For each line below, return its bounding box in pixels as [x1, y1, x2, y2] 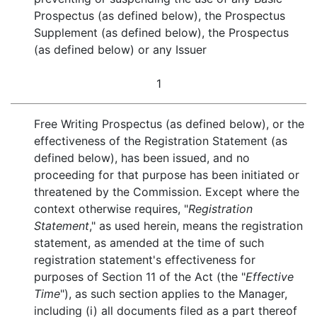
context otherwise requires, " [34, 202, 189, 216]
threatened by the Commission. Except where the [34, 185, 300, 199]
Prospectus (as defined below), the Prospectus [34, 8, 286, 23]
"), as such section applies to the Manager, [60, 287, 288, 301]
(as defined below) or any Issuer [34, 42, 207, 57]
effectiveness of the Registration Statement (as [34, 134, 288, 148]
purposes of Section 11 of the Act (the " [34, 270, 246, 284]
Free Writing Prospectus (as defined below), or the [34, 117, 305, 131]
